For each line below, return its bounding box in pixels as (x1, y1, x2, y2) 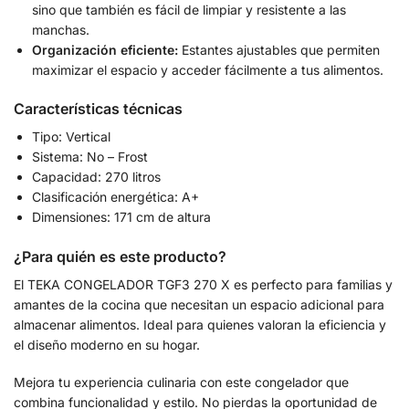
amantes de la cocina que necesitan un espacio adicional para (14, 296, 384, 312)
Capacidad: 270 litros (32, 169, 161, 185)
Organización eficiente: (32, 41, 178, 58)
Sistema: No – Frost (32, 149, 148, 165)
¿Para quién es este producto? (14, 246, 226, 266)
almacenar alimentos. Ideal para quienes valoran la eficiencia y (14, 316, 386, 332)
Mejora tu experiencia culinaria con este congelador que (14, 374, 349, 391)
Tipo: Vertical (32, 129, 110, 145)
